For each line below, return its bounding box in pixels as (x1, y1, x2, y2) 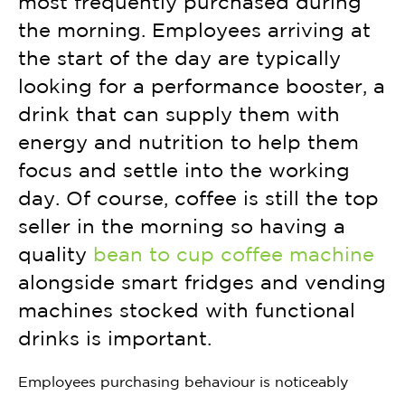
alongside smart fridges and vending (18, 270, 386, 293)
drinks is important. (18, 326, 212, 349)
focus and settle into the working (18, 158, 350, 181)
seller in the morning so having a (18, 214, 345, 237)
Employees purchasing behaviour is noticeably (18, 372, 348, 390)
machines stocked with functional (18, 298, 355, 321)
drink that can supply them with (18, 102, 340, 125)
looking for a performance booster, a (18, 74, 385, 97)
